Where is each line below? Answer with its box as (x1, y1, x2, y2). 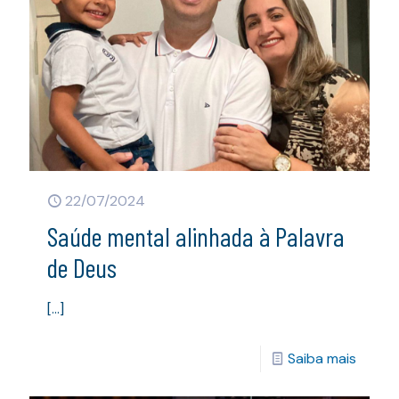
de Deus (47, 250, 117, 283)
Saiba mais (288, 348, 356, 368)
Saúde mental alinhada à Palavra (47, 219, 345, 252)
